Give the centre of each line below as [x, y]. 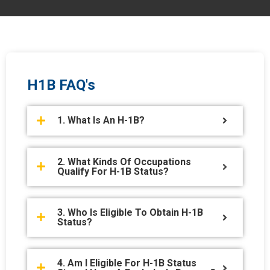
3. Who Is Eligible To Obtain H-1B [130, 212]
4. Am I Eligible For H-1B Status [127, 263]
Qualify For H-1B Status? [113, 171]
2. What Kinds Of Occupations [124, 162]
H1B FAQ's [61, 85]
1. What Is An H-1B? [101, 121]
